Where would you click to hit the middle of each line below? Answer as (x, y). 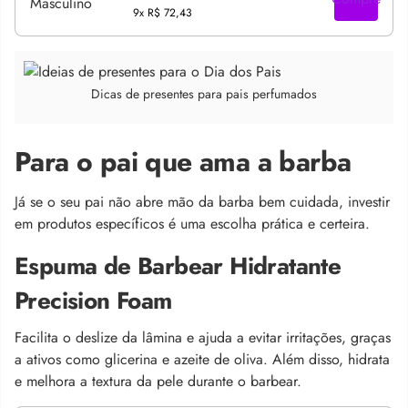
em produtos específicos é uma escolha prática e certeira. (192, 223)
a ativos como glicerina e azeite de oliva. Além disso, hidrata (202, 359)
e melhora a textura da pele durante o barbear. (158, 381)
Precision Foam (93, 300)
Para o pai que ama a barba (183, 161)
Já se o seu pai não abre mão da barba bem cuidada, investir (202, 201)
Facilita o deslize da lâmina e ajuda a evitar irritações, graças (203, 337)
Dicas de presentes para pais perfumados (204, 93)
